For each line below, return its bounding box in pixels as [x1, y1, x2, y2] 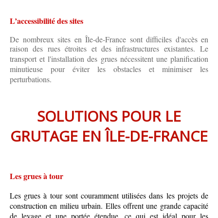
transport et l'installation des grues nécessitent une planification [10, 54, 208, 64]
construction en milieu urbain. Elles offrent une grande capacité [10, 200, 208, 211]
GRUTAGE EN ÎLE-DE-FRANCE [10, 126, 208, 146]
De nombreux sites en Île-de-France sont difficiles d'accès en [10, 34, 208, 45]
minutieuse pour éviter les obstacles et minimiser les [10, 64, 208, 74]
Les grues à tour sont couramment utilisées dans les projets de [10, 190, 208, 201]
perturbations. [10, 74, 52, 85]
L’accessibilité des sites [10, 15, 83, 27]
